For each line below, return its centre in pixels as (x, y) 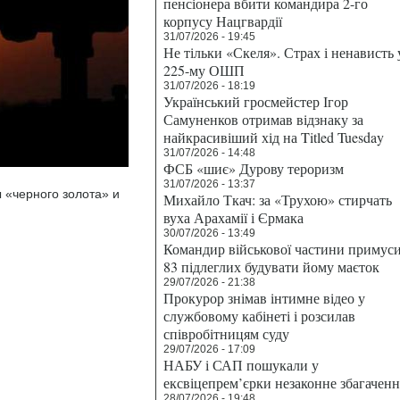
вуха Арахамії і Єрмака (233, 217)
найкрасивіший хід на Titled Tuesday (274, 137)
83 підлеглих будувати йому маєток (271, 267)
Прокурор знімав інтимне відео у (264, 298)
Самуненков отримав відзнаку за (263, 119)
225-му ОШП (204, 70)
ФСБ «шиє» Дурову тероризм (254, 168)
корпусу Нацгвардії (223, 21)
